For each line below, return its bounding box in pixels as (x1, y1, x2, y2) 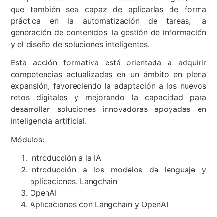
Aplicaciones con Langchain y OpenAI (30, 200, 169, 210)
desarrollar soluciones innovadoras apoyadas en (11, 105, 206, 115)
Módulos (11, 135, 43, 145)
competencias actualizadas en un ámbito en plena (11, 70, 206, 80)
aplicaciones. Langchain (30, 176, 118, 186)
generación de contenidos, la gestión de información (11, 28, 206, 38)
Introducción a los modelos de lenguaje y (30, 165, 206, 175)
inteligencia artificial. (11, 116, 87, 126)
